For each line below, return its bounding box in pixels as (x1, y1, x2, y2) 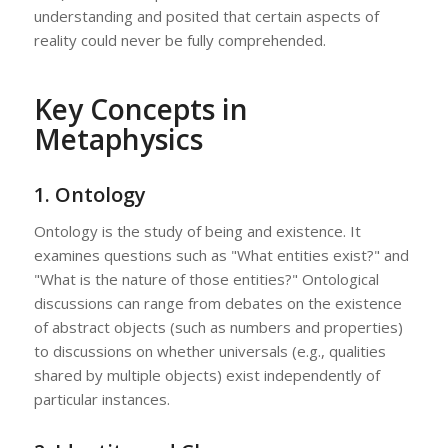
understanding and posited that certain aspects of (33, 6, 379, 27)
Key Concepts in (33, 90, 248, 129)
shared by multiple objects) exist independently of (33, 365, 380, 386)
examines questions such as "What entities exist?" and (33, 245, 409, 266)
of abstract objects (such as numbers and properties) (33, 317, 403, 338)
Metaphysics (33, 120, 203, 159)
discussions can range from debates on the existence (33, 293, 402, 314)
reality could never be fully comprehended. (33, 30, 326, 51)
